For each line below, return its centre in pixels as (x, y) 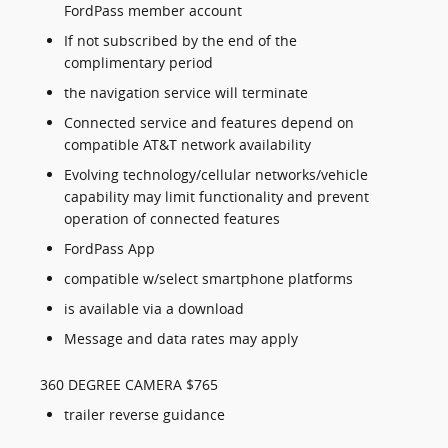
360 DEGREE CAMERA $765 (129, 385)
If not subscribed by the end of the (180, 41)
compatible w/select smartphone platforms (208, 279)
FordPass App (109, 249)
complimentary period (138, 63)
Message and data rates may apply (181, 339)
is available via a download (154, 309)
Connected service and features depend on (209, 123)
